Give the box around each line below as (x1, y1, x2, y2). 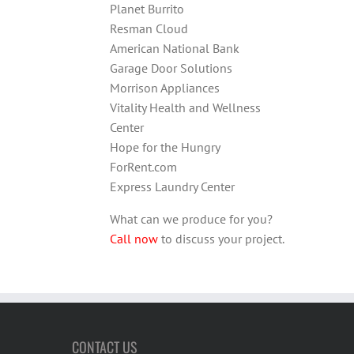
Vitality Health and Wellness (109, 96, 261, 113)
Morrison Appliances (109, 77, 220, 93)
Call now (109, 228, 158, 244)
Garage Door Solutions (109, 57, 232, 73)
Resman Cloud (109, 17, 188, 34)
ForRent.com (109, 156, 177, 172)
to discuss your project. (157, 228, 284, 244)
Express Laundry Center (109, 175, 235, 192)
